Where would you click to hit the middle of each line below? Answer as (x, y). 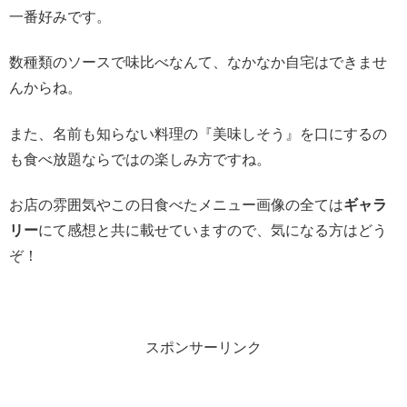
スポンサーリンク (203, 347)
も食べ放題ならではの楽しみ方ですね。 (140, 159)
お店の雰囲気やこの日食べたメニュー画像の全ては (176, 205)
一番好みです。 (60, 16)
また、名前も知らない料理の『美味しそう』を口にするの (198, 134)
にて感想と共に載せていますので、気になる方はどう (213, 231)
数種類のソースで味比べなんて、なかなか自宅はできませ (198, 63)
